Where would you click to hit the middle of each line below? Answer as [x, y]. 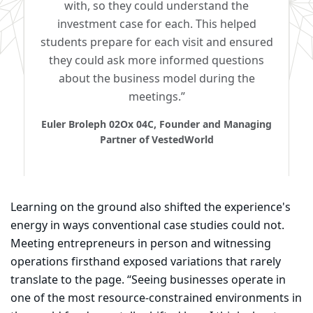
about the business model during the [156, 79]
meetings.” [156, 97]
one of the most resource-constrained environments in [156, 299]
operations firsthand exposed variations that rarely [146, 262]
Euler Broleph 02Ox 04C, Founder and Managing [156, 125]
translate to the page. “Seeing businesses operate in [148, 281]
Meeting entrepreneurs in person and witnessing [141, 244]
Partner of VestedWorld [156, 140]
